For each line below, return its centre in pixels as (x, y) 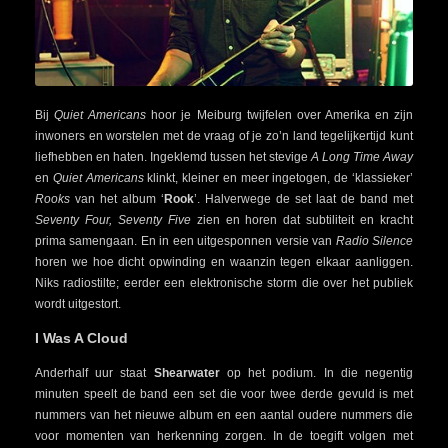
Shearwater (186, 373)
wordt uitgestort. (78, 304)
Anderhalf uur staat (94, 373)
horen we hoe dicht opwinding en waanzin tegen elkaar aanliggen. (224, 262)
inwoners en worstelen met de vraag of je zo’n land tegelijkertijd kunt (224, 136)
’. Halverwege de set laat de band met (303, 199)
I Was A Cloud (81, 338)
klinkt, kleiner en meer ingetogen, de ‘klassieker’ (278, 178)
